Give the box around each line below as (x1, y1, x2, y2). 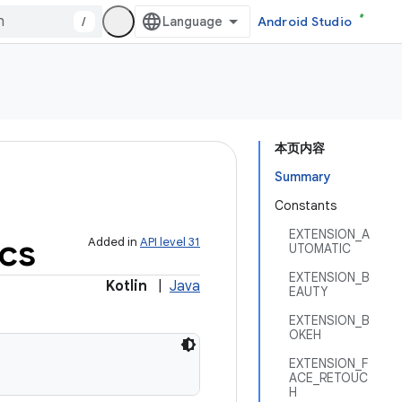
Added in (88, 234, 140, 249)
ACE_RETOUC (289, 370, 368, 386)
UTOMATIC (289, 240, 351, 257)
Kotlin (106, 277, 147, 295)
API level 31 (140, 234, 200, 249)
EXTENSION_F (289, 355, 368, 371)
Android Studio (257, 13, 352, 30)
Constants (275, 197, 336, 214)
